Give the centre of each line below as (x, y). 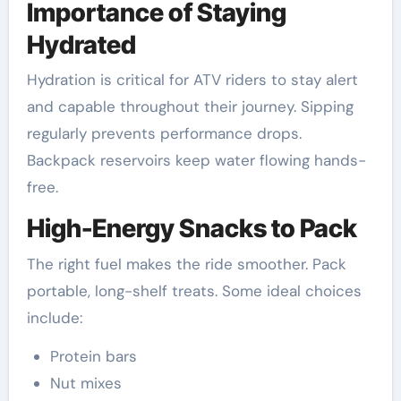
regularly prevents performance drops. (164, 134)
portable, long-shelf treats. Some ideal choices (194, 290)
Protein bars (93, 356)
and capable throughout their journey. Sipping (190, 107)
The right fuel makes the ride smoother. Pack (186, 264)
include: (54, 317)
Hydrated (81, 44)
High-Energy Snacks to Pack (192, 229)
